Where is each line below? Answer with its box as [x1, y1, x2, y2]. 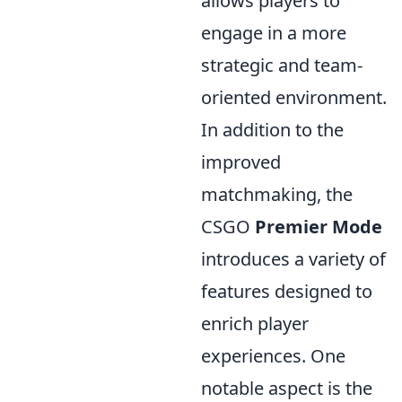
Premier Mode [255, 214, 382, 240]
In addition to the [201, 118, 344, 143]
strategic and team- [201, 53, 363, 78]
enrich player [201, 311, 309, 336]
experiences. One [201, 344, 345, 369]
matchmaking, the [201, 182, 353, 207]
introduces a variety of [201, 247, 386, 272]
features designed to [201, 279, 372, 304]
